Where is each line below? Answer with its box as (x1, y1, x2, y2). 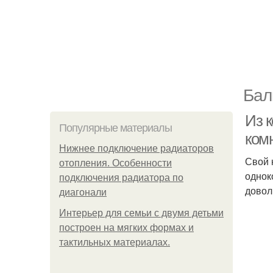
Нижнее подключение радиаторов (59, 143, 214, 154)
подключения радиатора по (59, 172, 183, 183)
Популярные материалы (59, 122, 172, 134)
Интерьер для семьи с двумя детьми (59, 208, 224, 218)
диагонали (59, 187, 107, 197)
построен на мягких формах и (59, 222, 194, 233)
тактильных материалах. (59, 237, 170, 247)
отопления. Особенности (59, 158, 172, 168)
